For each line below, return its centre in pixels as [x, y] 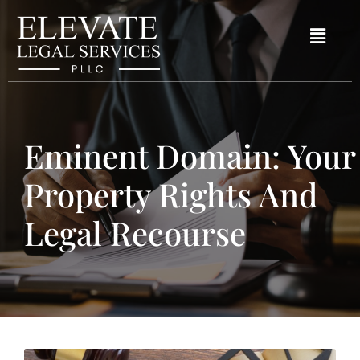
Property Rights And [171, 194]
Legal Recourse [135, 233]
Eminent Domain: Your [190, 155]
